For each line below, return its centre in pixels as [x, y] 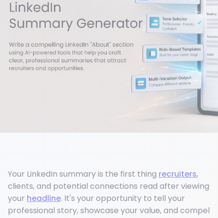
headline [44, 199]
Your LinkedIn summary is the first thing [83, 174]
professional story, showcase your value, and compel [109, 211]
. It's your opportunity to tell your [123, 199]
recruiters [178, 174]
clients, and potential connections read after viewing [109, 186]
